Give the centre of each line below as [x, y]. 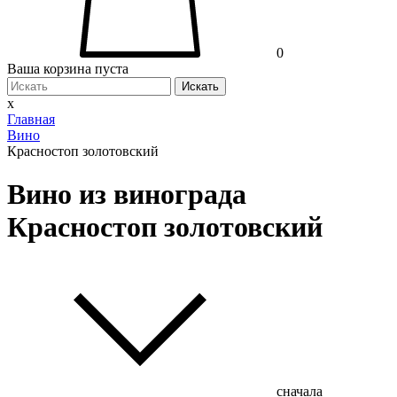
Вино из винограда [127, 195]
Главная [31, 120]
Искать [200, 87]
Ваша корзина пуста [68, 69]
